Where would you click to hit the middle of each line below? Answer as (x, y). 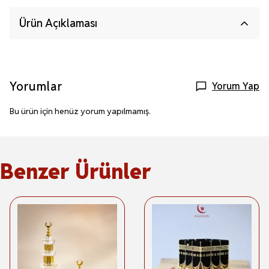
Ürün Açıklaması (58, 23)
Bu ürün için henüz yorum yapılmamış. (80, 111)
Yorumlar (36, 86)
